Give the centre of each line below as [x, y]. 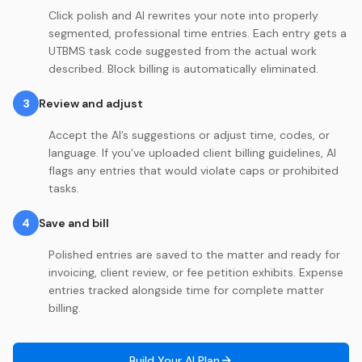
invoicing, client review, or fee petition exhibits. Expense [196, 272]
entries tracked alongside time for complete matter [186, 290]
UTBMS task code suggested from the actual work [183, 51]
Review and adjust [91, 103]
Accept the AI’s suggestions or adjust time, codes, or [189, 135]
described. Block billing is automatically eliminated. [183, 68]
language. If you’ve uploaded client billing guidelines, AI [192, 152]
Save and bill [74, 223]
